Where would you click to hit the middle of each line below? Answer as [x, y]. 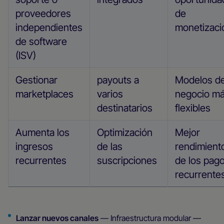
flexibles [193, 108]
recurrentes [41, 160]
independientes [49, 27]
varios [110, 94]
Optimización [125, 132]
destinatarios [125, 108]
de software [41, 41]
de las [110, 146]
